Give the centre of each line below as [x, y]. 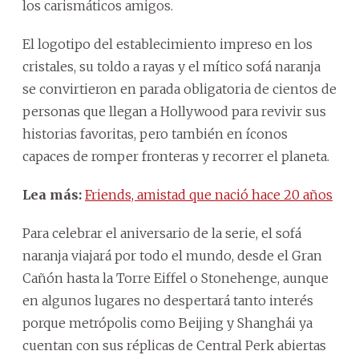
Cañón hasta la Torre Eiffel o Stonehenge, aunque [175, 278]
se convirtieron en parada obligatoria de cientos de [179, 89]
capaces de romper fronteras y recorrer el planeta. [176, 157]
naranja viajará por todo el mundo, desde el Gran [172, 256]
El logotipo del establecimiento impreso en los [167, 44]
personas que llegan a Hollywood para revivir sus [174, 112]
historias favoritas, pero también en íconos [155, 134]
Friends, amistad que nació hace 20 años [209, 195]
